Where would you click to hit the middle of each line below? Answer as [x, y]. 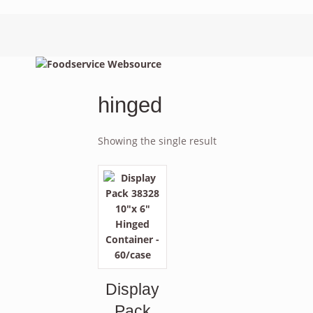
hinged [130, 105]
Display [133, 289]
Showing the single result [158, 141]
